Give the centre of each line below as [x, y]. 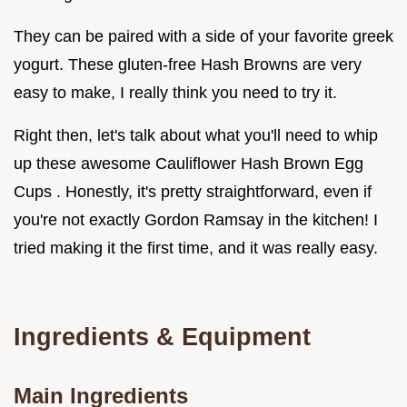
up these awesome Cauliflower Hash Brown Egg [189, 164]
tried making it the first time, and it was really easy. [196, 248]
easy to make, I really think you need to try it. [175, 93]
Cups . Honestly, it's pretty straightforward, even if [193, 192]
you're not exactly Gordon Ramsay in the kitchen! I [196, 220]
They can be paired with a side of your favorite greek [203, 37]
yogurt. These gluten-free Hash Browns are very [188, 65]
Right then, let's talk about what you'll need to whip [196, 136]
